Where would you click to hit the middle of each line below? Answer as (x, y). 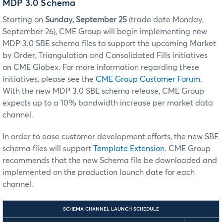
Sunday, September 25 (86, 20)
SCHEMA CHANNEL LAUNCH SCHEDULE (111, 209)
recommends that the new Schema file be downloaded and (110, 160)
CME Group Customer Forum (148, 79)
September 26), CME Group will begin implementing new (105, 31)
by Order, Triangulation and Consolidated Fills (87, 55)
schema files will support (48, 148)
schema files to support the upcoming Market (134, 43)
